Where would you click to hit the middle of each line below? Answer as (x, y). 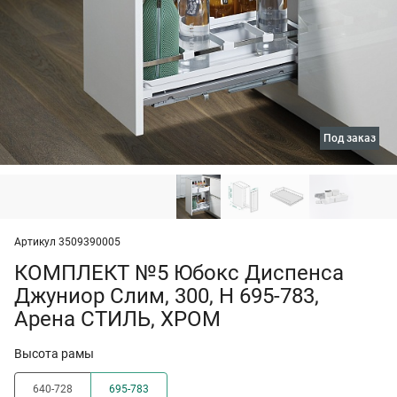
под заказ (354, 138)
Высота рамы (54, 354)
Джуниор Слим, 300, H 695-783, (167, 296)
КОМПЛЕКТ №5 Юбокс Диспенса (179, 273)
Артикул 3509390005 (67, 242)
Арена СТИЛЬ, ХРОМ (117, 319)
